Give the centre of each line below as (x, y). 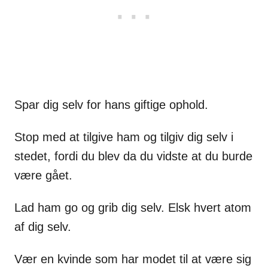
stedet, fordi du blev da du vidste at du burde (133, 156)
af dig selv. (43, 227)
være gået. (43, 176)
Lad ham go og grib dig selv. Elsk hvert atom (133, 208)
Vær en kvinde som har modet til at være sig (133, 259)
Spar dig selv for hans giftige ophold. (111, 105)
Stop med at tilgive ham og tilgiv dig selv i (124, 137)
